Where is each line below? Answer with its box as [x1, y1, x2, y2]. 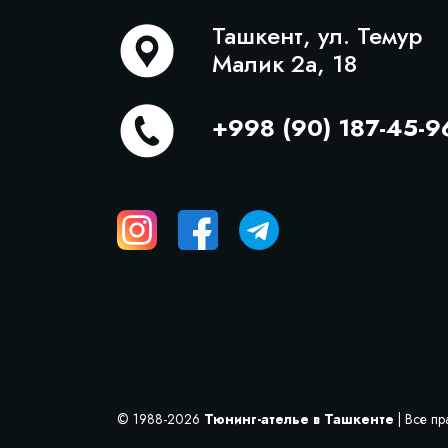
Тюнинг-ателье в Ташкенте [204, 409, 394, 430]
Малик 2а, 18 [212, 46, 357, 81]
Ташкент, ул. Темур [212, 18, 422, 53]
